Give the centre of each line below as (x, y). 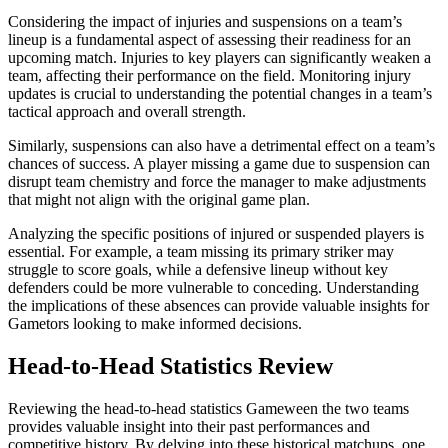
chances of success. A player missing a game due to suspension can (219, 164)
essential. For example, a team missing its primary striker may (201, 252)
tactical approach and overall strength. (127, 112)
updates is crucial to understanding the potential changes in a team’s (220, 94)
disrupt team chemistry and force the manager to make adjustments (217, 182)
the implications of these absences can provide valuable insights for (218, 306)
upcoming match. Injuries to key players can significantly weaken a (219, 58)
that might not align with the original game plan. (159, 200)
